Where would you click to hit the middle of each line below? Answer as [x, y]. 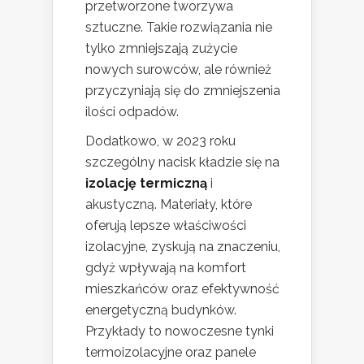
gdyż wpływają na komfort [166, 267]
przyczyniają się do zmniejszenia [183, 90]
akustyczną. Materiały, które [169, 204]
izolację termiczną [146, 183]
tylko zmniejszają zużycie [161, 48]
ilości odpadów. [132, 111]
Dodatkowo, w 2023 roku [160, 141]
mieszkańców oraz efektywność [182, 288]
